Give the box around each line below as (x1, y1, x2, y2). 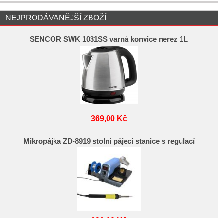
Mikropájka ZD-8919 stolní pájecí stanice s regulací (23, 137, 195, 145)
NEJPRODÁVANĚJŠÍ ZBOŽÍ (5, 13, 106, 22)
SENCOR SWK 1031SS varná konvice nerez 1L (30, 36, 188, 44)
